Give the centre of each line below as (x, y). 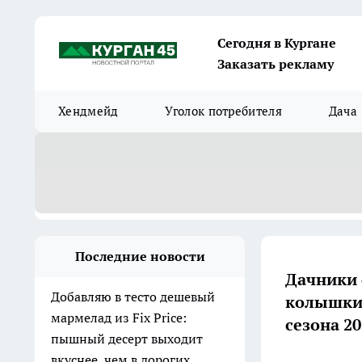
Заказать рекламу (276, 64)
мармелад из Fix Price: (119, 318)
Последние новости (140, 256)
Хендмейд (88, 111)
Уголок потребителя (223, 111)
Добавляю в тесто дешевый (133, 297)
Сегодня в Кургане (277, 43)
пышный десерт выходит (127, 339)
